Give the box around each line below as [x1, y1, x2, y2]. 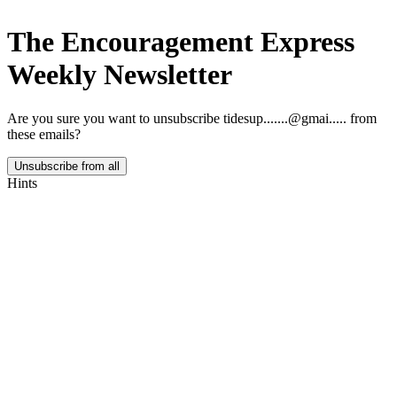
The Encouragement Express [7, 26, 354, 58]
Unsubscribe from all [14, 159, 120, 173]
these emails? [7, 126, 81, 142]
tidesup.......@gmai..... [223, 110, 346, 126]
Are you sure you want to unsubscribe [7, 110, 223, 126]
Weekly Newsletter [7, 58, 232, 91]
